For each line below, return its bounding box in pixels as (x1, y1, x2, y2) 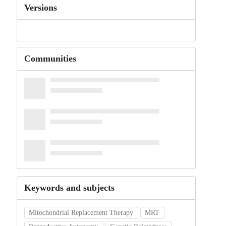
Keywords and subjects (24, 183, 115, 193)
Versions (24, 3, 57, 13)
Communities (24, 53, 76, 64)
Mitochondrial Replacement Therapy (29, 209, 134, 217)
